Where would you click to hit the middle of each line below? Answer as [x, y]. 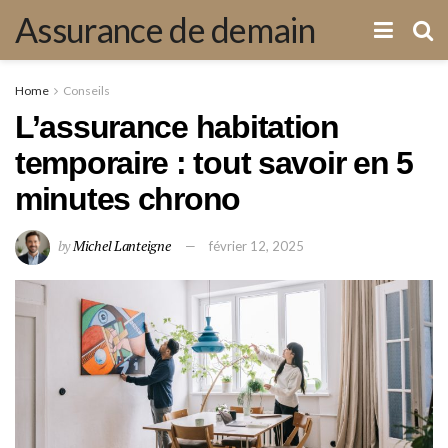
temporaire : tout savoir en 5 [214, 163]
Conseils [86, 90]
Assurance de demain [165, 29]
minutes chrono [128, 199]
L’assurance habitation [177, 127]
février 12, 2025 [257, 245]
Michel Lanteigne [121, 245]
